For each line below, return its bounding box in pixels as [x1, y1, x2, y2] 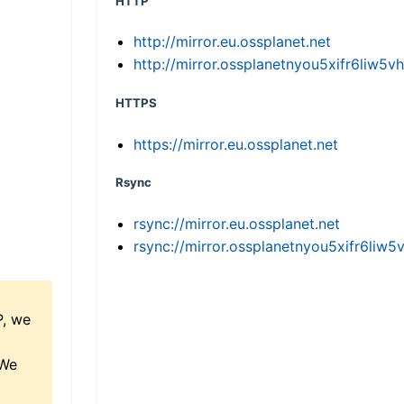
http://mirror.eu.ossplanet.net [133, 32, 331, 51]
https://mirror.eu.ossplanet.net [133, 134, 338, 153]
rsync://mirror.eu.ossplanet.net [133, 214, 340, 233]
